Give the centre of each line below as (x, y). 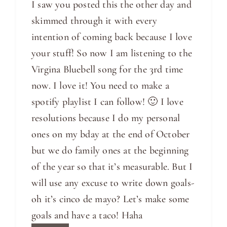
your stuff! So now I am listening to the (112, 53)
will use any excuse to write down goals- (113, 183)
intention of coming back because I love (112, 37)
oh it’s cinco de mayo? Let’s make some (110, 199)
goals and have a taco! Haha (87, 216)
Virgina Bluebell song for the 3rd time (107, 70)
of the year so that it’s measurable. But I (112, 167)
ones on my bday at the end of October (111, 135)
